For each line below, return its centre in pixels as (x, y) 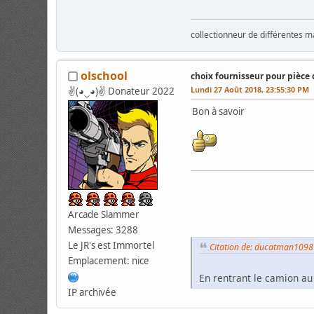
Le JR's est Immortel (111, 245)
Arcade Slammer (104, 214)
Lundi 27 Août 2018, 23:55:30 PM (250, 89)
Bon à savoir (219, 111)
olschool (104, 75)
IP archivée (93, 292)
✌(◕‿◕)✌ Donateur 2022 (122, 91)
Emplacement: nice (109, 260)
